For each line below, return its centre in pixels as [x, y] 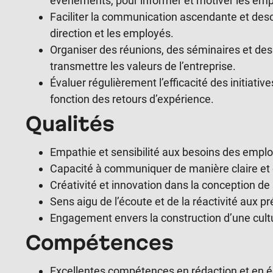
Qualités [70, 123]
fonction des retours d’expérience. [132, 99]
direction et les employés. [112, 34]
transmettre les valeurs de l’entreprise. [143, 66]
